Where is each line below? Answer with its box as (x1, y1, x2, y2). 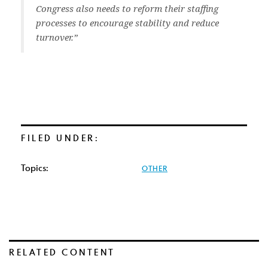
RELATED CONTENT (9, 246, 115, 258)
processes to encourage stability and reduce (36, 17, 219, 29)
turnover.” (36, 31, 78, 43)
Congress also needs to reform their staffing (36, 2, 218, 14)
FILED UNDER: (21, 132, 99, 144)
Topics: (21, 162, 48, 173)
